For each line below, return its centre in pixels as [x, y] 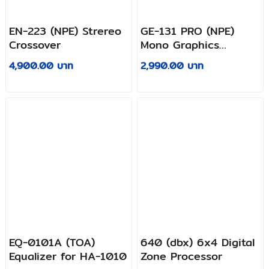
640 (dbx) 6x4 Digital [198, 243]
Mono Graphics [180, 44]
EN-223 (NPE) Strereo [65, 31]
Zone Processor [182, 256]
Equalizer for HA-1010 [68, 256]
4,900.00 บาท [41, 65]
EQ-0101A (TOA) [52, 243]
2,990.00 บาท [172, 65]
